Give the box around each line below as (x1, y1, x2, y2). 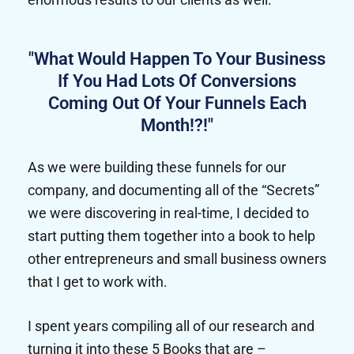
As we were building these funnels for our (28, 159, 286, 176)
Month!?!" (141, 115, 213, 136)
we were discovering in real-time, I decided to (28, 205, 309, 222)
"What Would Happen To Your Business (28, 49, 326, 70)
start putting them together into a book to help (28, 228, 315, 245)
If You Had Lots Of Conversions (58, 71, 296, 92)
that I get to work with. (28, 273, 168, 291)
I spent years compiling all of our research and (28, 318, 314, 335)
